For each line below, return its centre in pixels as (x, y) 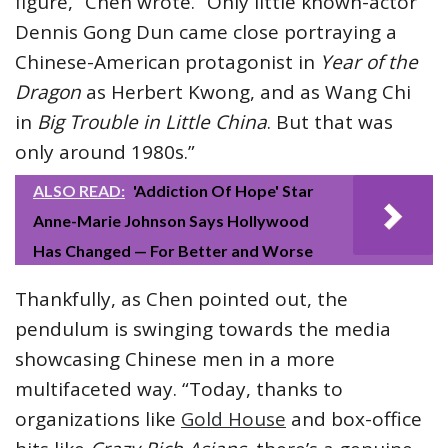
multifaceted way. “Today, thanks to (179, 388)
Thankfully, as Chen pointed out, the (181, 298)
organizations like (98, 418)
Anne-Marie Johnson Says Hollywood (171, 220)
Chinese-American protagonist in (167, 61)
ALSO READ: (79, 190)
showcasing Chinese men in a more (175, 358)
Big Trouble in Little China (152, 121)
